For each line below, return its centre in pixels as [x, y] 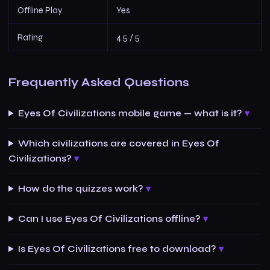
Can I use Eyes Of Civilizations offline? [110, 219]
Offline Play [40, 10]
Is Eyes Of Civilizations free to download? [118, 249]
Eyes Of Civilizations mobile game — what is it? [130, 113]
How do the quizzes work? [81, 189]
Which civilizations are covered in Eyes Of [119, 143]
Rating [30, 37]
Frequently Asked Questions [99, 82]
